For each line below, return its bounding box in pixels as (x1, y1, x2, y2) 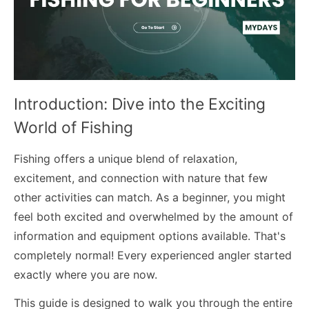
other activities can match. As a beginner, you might (14, 190, 286, 204)
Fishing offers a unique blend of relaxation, (14, 151, 237, 166)
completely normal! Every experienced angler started (14, 248, 292, 262)
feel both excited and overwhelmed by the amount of (14, 209, 293, 223)
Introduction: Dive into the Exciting (14, 94, 266, 114)
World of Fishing (14, 118, 133, 138)
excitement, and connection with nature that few (14, 170, 268, 185)
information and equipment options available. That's (14, 228, 286, 243)
